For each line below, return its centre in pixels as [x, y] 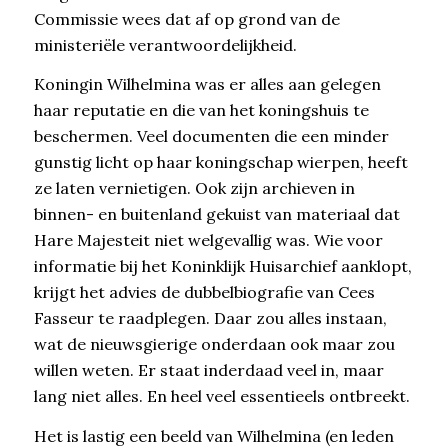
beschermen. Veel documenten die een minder [211, 136]
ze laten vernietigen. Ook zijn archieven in [194, 188]
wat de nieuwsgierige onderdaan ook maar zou [214, 344]
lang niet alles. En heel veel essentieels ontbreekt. [221, 396]
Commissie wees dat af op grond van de [186, 18]
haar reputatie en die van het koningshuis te [201, 110]
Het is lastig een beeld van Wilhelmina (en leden [213, 435]
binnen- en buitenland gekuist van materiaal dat [216, 214]
